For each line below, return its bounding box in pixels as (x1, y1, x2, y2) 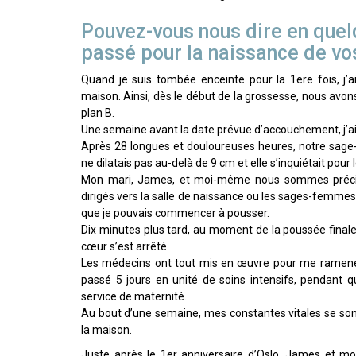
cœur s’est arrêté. (81, 240, 169, 253)
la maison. (81, 323, 132, 337)
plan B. (81, 106, 114, 120)
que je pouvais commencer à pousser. (81, 207, 269, 220)
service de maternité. (81, 290, 187, 304)
